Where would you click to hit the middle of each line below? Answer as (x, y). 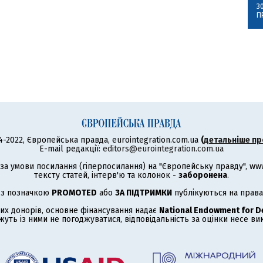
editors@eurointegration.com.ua (163, 149)
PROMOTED (74, 193)
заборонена (203, 175)
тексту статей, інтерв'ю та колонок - (106, 175)
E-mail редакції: (71, 149)
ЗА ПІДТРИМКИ (144, 193)
